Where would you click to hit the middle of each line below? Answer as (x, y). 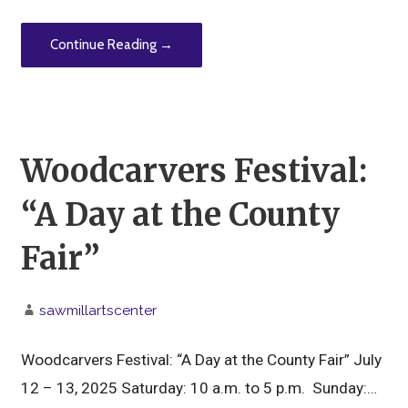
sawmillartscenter (98, 310)
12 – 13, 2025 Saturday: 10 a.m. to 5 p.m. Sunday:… (199, 388)
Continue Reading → (112, 45)
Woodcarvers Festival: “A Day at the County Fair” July (204, 359)
